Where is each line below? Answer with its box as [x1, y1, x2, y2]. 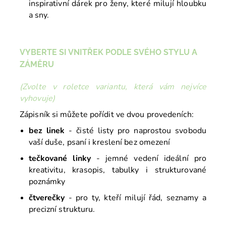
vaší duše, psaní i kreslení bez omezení [28, 137, 171, 148]
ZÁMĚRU [20, 60, 54, 70]
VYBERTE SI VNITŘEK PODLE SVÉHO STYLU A [20, 47, 197, 58]
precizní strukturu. [28, 204, 95, 215]
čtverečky [28, 192, 65, 204]
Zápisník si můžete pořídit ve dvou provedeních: [20, 109, 194, 121]
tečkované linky [28, 153, 91, 164]
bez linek [28, 125, 65, 137]
